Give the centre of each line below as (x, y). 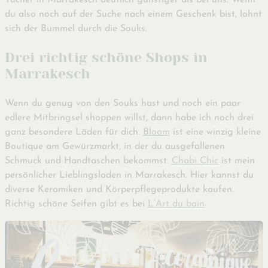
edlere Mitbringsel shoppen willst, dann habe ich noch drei (129, 118)
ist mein (237, 161)
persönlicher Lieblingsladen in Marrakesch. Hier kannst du (129, 175)
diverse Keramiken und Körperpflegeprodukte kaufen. (119, 189)
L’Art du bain (176, 204)
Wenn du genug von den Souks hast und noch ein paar (123, 103)
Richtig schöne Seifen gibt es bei (76, 204)
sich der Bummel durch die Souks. (76, 29)
